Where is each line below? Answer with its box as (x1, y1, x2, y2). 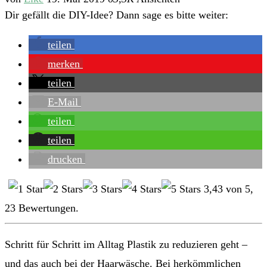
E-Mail (48, 96, 78, 108)
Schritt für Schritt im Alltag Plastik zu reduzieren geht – (5, 238, 247, 251)
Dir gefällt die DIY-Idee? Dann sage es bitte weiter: (5, 9, 228, 21)
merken (48, 58, 80, 70)
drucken (48, 153, 82, 166)
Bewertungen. (15, 202, 79, 215)
